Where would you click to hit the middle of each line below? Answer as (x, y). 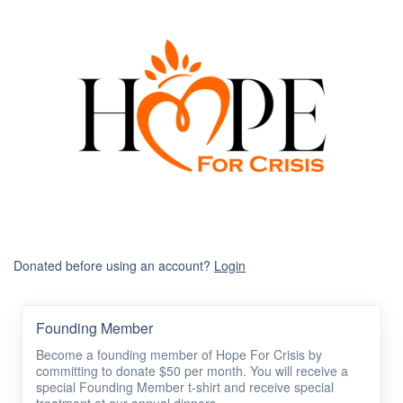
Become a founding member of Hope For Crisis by (179, 355)
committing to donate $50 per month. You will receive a (192, 371)
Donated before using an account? (114, 266)
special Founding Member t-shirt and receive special (185, 387)
